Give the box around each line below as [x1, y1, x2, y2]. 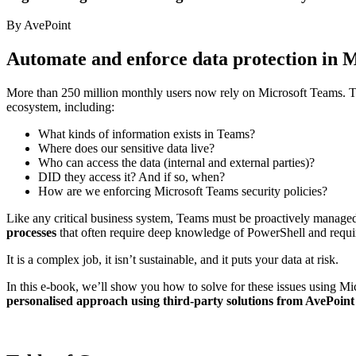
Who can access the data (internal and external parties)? [38, 156, 315, 170]
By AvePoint [6, 18, 71, 33]
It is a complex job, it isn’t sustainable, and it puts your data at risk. [6, 253, 339, 267]
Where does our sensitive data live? [38, 141, 215, 156]
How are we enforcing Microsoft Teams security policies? [38, 184, 327, 199]
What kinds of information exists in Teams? [38, 127, 255, 141]
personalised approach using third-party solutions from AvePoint [6, 294, 354, 308]
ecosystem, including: [6, 100, 114, 114]
